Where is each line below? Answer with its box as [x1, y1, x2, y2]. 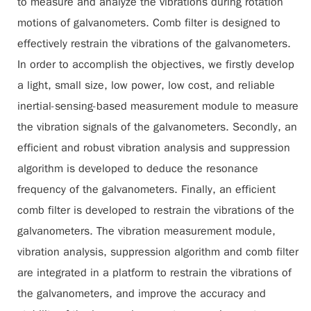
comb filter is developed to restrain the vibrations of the [17, 203, 294, 217]
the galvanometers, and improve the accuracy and [17, 287, 266, 301]
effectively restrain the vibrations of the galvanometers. [17, 37, 291, 51]
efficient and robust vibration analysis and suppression [17, 141, 290, 155]
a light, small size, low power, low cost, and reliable [17, 78, 275, 92]
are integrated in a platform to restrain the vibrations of [17, 266, 292, 280]
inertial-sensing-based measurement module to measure [17, 99, 299, 113]
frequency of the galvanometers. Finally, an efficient [17, 183, 276, 196]
